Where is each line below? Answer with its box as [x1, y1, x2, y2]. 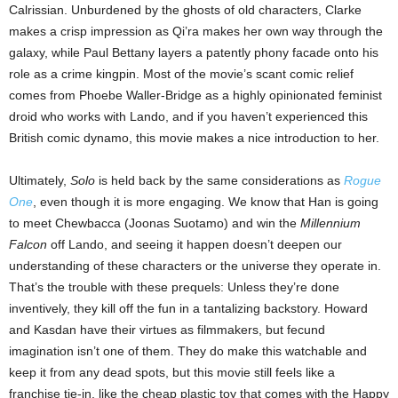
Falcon [9, 236, 47, 251]
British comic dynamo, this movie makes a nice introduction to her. [9, 130, 379, 145]
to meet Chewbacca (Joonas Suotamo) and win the [9, 215, 300, 230]
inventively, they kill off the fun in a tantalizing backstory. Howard [9, 300, 368, 315]
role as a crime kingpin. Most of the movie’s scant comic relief [9, 66, 354, 81]
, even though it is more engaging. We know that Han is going [33, 194, 378, 209]
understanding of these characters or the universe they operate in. [9, 258, 381, 273]
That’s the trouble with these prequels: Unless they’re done [9, 279, 339, 294]
